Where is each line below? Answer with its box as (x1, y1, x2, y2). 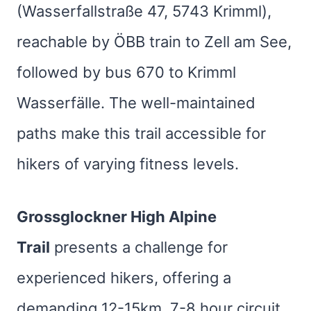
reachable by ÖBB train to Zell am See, (17, 33, 292, 51)
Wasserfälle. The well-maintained (17, 94, 255, 112)
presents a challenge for (50, 238, 228, 256)
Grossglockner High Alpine (17, 208, 217, 226)
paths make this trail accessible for (17, 124, 266, 142)
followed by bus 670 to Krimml (17, 63, 236, 81)
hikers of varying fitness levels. (17, 155, 239, 173)
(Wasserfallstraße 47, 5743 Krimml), (17, 2, 271, 20)
